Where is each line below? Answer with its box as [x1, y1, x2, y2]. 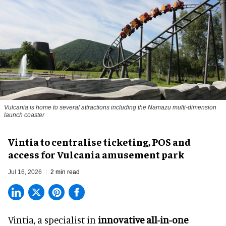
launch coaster [4, 111, 44, 119]
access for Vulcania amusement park [8, 148, 184, 161]
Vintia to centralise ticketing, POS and [8, 135, 191, 148]
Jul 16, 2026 [8, 168, 42, 176]
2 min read [50, 168, 80, 176]
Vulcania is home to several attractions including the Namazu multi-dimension [4, 104, 216, 111]
